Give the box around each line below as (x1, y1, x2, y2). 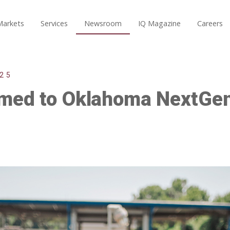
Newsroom (84, 18, 122, 29)
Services (40, 18, 68, 29)
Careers (197, 18, 223, 29)
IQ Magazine (138, 18, 181, 29)
